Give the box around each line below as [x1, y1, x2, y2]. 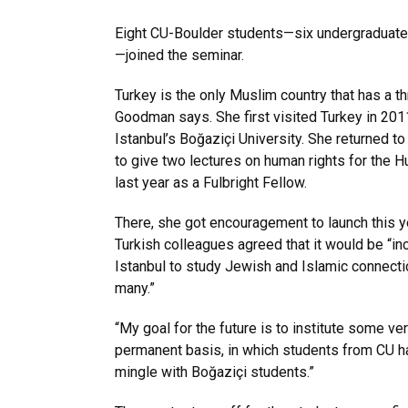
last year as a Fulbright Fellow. [115, 174, 307, 191]
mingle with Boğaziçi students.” [115, 363, 314, 381]
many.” [115, 280, 155, 297]
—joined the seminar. [115, 46, 244, 64]
